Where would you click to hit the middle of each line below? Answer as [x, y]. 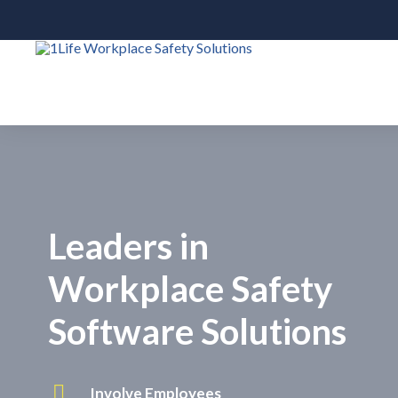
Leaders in [129, 246]
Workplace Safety [191, 289]
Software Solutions [198, 331]
